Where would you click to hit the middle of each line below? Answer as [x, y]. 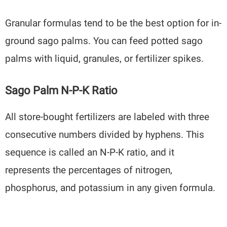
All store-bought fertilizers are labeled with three [107, 117]
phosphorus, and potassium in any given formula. [110, 187]
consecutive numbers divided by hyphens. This [105, 134]
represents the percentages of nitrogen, [89, 170]
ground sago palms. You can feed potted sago [104, 41]
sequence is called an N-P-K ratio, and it [90, 152]
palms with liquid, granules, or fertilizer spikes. [105, 59]
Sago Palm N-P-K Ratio [62, 90]
